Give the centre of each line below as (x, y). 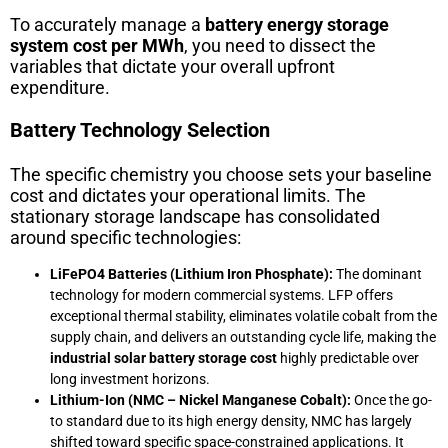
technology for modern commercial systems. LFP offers (221, 294)
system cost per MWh (97, 45)
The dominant (377, 273)
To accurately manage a (107, 24)
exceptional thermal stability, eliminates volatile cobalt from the (243, 315)
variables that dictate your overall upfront (172, 66)
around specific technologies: (125, 237)
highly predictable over (348, 357)
